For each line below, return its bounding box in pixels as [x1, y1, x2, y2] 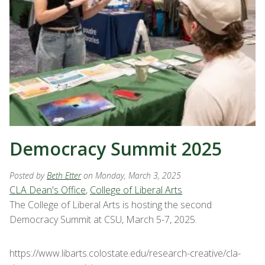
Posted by [9, 170, 47, 181]
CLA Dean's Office [9, 183, 86, 196]
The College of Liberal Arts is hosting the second [9, 198, 212, 211]
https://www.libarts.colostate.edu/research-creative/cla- [9, 247, 241, 260]
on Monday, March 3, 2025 [83, 170, 181, 181]
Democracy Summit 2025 [9, 137, 222, 161]
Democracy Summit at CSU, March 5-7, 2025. [9, 213, 197, 226]
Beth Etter [47, 170, 81, 181]
